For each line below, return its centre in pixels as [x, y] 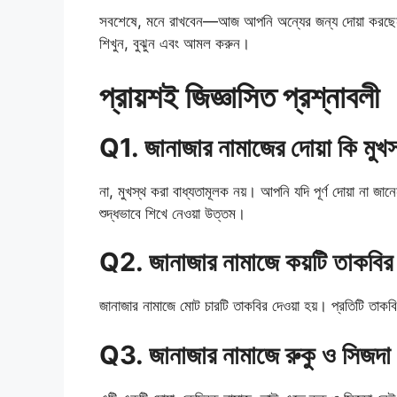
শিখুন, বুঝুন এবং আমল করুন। [175, 44]
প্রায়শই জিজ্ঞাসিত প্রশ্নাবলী [239, 96]
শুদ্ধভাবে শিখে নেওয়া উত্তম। [172, 213]
